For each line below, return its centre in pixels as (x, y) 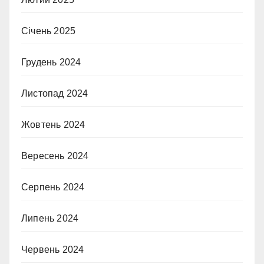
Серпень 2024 (53, 187)
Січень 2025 (49, 31)
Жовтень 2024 (53, 124)
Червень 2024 (53, 249)
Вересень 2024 (55, 156)
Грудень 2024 (51, 62)
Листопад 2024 (55, 93)
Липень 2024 (50, 218)
